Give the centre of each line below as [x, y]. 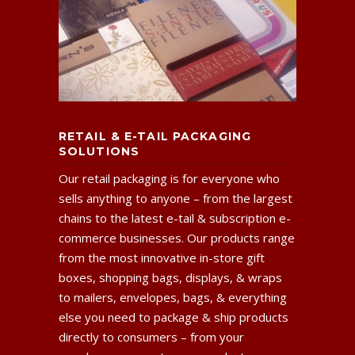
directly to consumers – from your [151, 336]
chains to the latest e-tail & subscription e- [175, 218]
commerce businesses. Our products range [177, 237]
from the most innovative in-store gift [162, 257]
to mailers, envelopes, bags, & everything [173, 297]
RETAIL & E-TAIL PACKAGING [155, 136]
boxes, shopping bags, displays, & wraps [170, 277]
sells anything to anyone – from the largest [176, 198]
